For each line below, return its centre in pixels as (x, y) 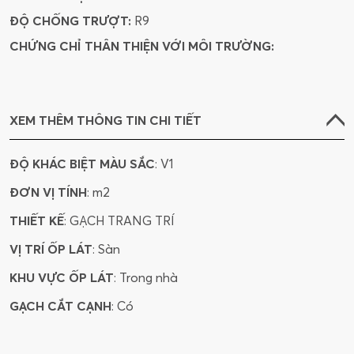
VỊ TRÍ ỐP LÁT (51, 249)
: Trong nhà (146, 278)
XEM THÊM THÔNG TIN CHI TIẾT (105, 121)
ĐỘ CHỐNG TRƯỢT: (70, 21)
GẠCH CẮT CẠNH (60, 306)
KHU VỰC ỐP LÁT (62, 278)
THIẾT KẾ (37, 221)
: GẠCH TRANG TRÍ (119, 221)
